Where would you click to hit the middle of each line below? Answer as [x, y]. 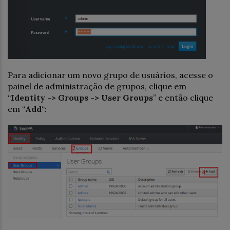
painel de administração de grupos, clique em [97, 87]
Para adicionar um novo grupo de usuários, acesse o [110, 75]
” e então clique [183, 98]
